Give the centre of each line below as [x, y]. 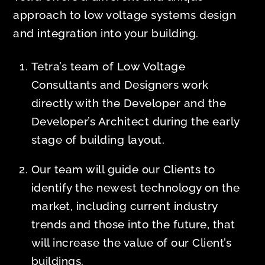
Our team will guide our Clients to [123, 169]
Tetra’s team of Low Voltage [108, 66]
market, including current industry [124, 206]
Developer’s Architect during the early [135, 121]
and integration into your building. [106, 33]
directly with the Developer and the [129, 103]
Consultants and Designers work [120, 84]
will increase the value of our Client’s [131, 242]
